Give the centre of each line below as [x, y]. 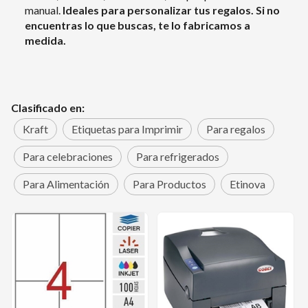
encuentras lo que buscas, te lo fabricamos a [137, 25]
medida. [45, 40]
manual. [44, 10]
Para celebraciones [68, 156]
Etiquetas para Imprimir [127, 129]
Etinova [247, 184]
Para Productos [169, 184]
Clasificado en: [48, 107]
